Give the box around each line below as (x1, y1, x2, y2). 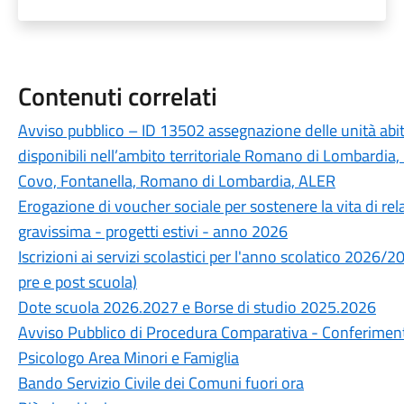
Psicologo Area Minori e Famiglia (17, 345, 239, 370)
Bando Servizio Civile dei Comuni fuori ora (17, 371, 304, 395)
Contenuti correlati (17, 77, 217, 115)
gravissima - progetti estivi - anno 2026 (17, 219, 288, 243)
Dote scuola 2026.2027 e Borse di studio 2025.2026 (17, 295, 376, 319)
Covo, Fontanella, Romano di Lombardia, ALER (17, 169, 335, 193)
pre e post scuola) (17, 270, 137, 294)
